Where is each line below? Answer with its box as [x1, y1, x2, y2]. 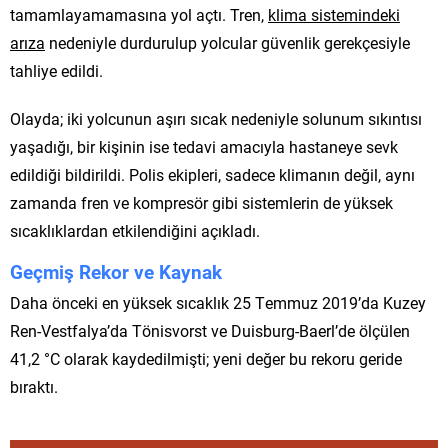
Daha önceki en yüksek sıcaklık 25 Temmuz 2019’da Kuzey [10, 291, 426, 313]
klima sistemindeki [268, 3, 400, 25]
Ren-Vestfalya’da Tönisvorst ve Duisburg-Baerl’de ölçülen [10, 319, 410, 341]
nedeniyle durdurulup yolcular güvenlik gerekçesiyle [45, 31, 410, 53]
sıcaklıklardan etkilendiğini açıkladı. [10, 219, 260, 241]
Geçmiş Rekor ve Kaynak [10, 258, 222, 284]
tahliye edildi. [10, 59, 103, 81]
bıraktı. [10, 375, 58, 397]
